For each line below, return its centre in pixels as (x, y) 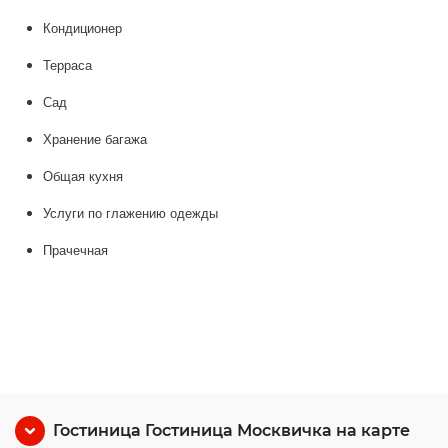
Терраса (67, 65)
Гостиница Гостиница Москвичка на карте (231, 430)
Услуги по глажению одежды (130, 213)
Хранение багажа (95, 139)
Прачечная (75, 250)
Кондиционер (82, 28)
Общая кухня (83, 176)
